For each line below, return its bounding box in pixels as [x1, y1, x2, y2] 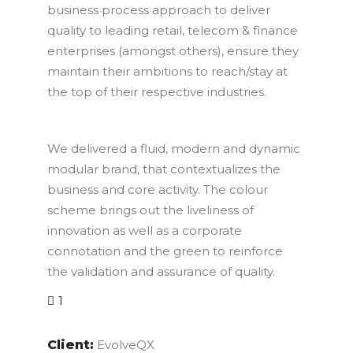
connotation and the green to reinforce [46, 243, 283, 259]
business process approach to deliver [46, 2, 270, 18]
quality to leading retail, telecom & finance [46, 23, 298, 39]
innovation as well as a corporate [46, 223, 242, 239]
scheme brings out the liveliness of [46, 203, 254, 218]
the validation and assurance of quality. [46, 264, 275, 280]
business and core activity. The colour [46, 182, 268, 198]
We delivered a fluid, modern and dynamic [46, 141, 300, 157]
